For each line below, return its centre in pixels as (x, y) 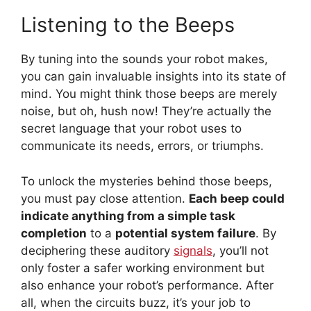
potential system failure (185, 233)
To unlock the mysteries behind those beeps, (146, 181)
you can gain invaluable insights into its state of (153, 77)
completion (54, 233)
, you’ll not (241, 250)
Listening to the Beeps (128, 25)
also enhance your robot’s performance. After (147, 285)
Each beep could (237, 198)
